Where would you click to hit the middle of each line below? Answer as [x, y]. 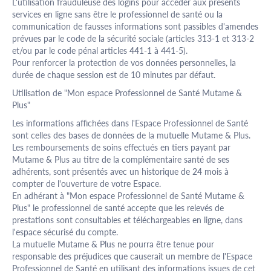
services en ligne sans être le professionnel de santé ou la [117, 14]
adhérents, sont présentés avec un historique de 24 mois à [120, 171]
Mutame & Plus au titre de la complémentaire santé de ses [121, 159]
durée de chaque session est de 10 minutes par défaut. [114, 75]
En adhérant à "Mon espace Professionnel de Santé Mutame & [128, 196]
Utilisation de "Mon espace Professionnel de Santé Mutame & [127, 93]
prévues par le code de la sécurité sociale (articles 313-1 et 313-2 [133, 38]
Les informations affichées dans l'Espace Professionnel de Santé [130, 123]
